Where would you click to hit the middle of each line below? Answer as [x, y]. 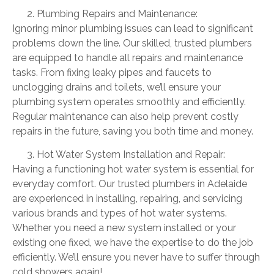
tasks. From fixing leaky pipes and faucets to [112, 72]
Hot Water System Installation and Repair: [131, 155]
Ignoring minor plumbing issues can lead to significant [133, 28]
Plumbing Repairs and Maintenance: [117, 13]
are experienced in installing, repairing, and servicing [127, 199]
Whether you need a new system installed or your [124, 228]
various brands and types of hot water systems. [120, 213]
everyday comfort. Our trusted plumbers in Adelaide [130, 184]
